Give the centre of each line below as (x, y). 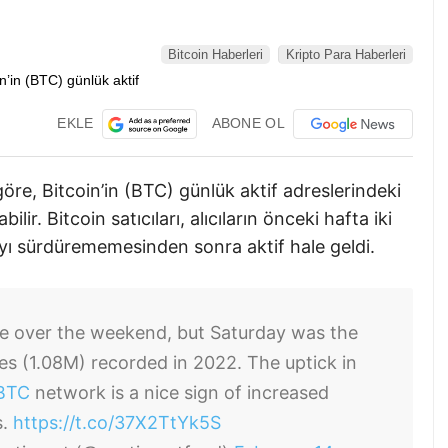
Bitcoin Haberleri (215, 55)
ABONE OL (248, 122)
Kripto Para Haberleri (346, 55)
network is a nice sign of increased (179, 393)
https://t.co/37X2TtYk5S (117, 423)
